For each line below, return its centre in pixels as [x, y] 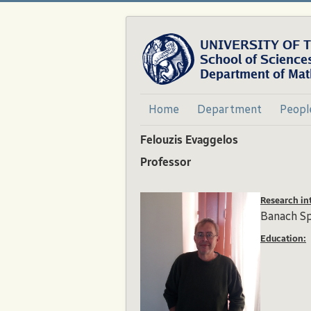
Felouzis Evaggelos [189, 141]
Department [229, 109]
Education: [283, 239]
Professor [166, 163]
